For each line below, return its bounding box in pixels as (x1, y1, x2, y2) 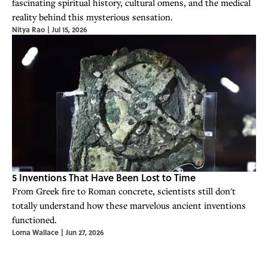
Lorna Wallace (12, 226, 59, 237)
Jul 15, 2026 (52, 23, 87, 35)
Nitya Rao (12, 23, 45, 35)
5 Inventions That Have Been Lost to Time (12, 170, 196, 184)
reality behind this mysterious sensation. (12, 10, 173, 23)
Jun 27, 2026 (66, 226, 104, 237)
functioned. (12, 213, 57, 226)
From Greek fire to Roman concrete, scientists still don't (12, 184, 236, 197)
